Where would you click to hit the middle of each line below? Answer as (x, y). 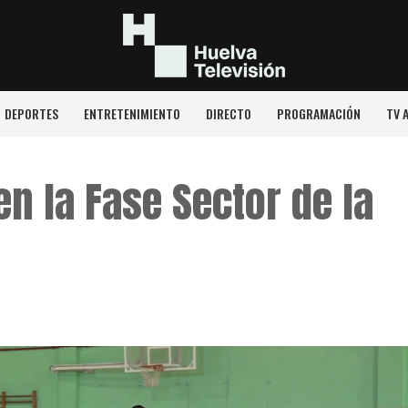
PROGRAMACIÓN (318, 113)
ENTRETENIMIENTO (132, 113)
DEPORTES (31, 113)
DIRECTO (228, 113)
